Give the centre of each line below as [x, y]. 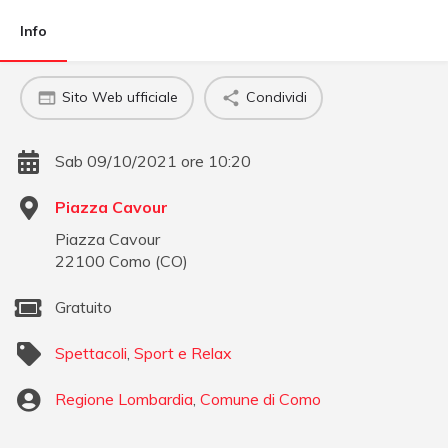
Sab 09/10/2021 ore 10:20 [153, 160]
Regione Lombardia [124, 398]
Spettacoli [91, 352]
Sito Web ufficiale [119, 97]
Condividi [276, 97]
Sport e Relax [183, 352]
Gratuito [83, 306]
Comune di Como [260, 398]
